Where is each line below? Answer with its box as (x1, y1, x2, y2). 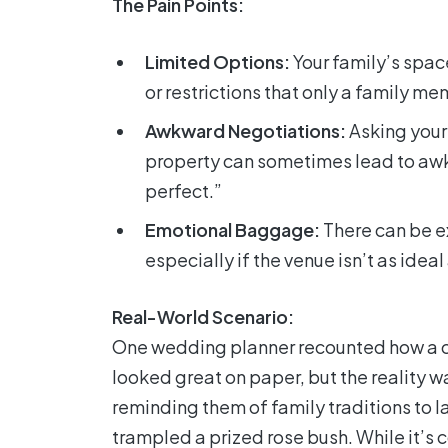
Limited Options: (145, 49, 290, 73)
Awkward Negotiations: (145, 118, 346, 142)
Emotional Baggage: (145, 217, 320, 241)
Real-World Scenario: (112, 304, 294, 328)
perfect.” (145, 178, 222, 202)
